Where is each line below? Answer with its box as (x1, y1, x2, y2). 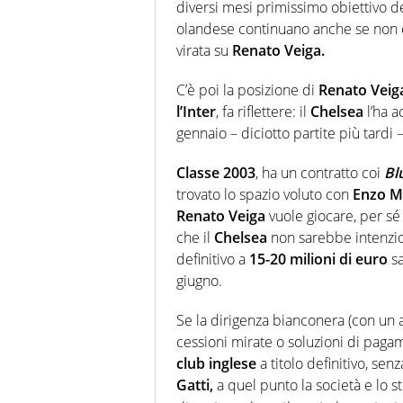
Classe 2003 (176, 162, 255, 183)
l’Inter (176, 101, 216, 121)
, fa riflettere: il (216, 101, 310, 121)
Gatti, (176, 374, 213, 395)
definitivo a (176, 248, 249, 269)
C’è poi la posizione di (176, 79, 318, 100)
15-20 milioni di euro (249, 248, 388, 269)
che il (176, 227, 214, 247)
